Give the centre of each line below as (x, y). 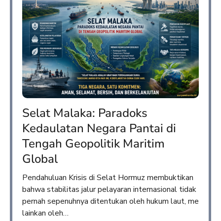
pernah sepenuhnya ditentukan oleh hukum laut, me (110, 202)
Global (40, 159)
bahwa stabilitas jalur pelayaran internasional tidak (109, 190)
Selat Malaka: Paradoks (85, 113)
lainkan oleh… (45, 213)
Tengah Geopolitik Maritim (93, 144)
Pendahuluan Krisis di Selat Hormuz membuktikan (108, 178)
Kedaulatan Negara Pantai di (99, 129)
